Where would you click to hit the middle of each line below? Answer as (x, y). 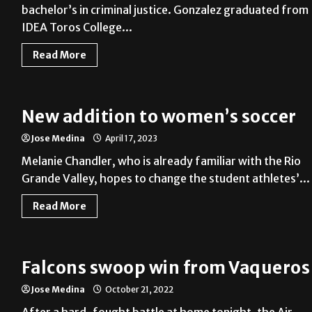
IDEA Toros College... (77, 28)
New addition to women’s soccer (159, 117)
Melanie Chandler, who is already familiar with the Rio (161, 161)
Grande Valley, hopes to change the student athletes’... (165, 179)
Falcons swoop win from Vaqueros (166, 268)
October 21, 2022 (138, 290)
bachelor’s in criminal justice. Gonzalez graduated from (165, 10)
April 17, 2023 (130, 139)
